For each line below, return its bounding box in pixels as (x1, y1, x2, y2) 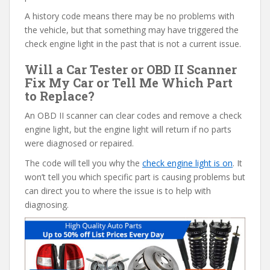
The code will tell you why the (25, 157, 142, 169)
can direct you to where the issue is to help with (25, 185, 211, 197)
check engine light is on (142, 157, 233, 169)
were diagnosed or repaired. (25, 137, 134, 149)
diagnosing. (25, 199, 69, 211)
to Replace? (25, 88, 95, 104)
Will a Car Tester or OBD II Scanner (25, 61, 237, 78)
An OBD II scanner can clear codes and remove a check (25, 110, 242, 122)
